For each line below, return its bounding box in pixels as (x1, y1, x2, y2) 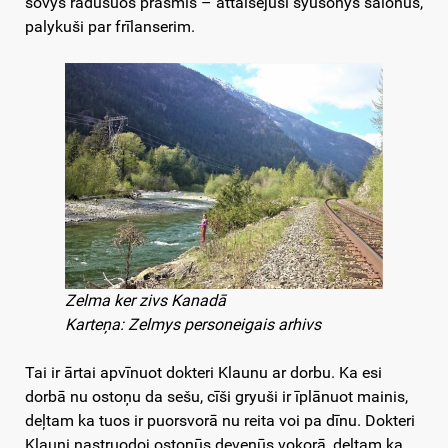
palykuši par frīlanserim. (25, 17, 195, 37)
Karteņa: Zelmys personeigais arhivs (65, 315, 321, 335)
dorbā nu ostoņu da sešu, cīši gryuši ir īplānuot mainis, (25, 387, 408, 407)
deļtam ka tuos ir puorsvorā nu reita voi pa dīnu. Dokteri (25, 411, 415, 431)
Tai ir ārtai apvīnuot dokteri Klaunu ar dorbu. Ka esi (25, 363, 382, 383)
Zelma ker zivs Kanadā (65, 291, 226, 311)
